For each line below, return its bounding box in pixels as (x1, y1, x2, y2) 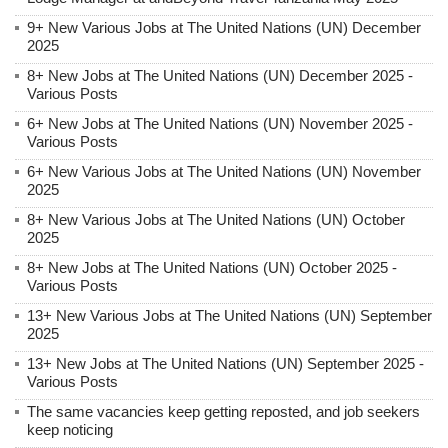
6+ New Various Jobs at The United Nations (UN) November (27, 162, 421, 180)
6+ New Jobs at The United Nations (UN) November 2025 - (27, 114, 413, 132)
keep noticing (27, 420, 113, 438)
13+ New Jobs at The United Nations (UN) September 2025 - (27, 354, 424, 372)
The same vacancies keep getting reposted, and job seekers (27, 402, 420, 420)
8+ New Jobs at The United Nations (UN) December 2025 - (27, 66, 413, 84)
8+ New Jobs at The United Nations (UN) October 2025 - (27, 258, 397, 276)
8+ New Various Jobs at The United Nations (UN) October (27, 210, 405, 228)
